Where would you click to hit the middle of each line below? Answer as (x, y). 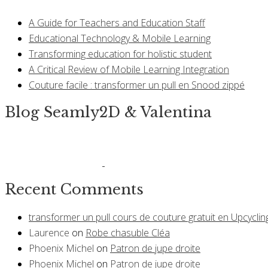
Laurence (49, 232)
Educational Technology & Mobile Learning (120, 39)
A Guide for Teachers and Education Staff (117, 23)
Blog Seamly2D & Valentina (108, 112)
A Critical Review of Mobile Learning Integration (129, 70)
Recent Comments (74, 189)
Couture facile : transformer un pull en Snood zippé (137, 85)
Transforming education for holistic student (120, 54)
